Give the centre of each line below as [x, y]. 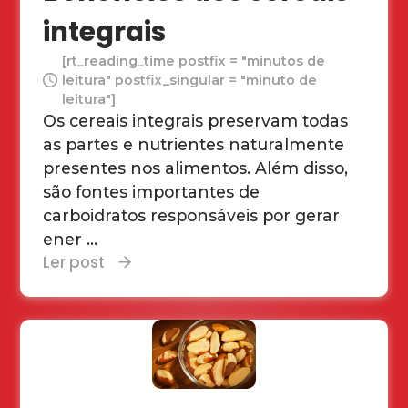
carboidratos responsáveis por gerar [192, 215]
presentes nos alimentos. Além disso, [196, 168]
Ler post [74, 262]
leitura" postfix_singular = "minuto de [190, 80]
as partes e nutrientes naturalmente [194, 144]
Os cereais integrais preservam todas [196, 120]
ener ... [71, 239]
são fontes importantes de [152, 191]
